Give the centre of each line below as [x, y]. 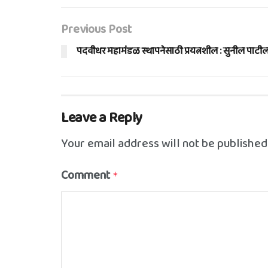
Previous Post [96, 29]
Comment [87, 175]
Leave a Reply [102, 118]
